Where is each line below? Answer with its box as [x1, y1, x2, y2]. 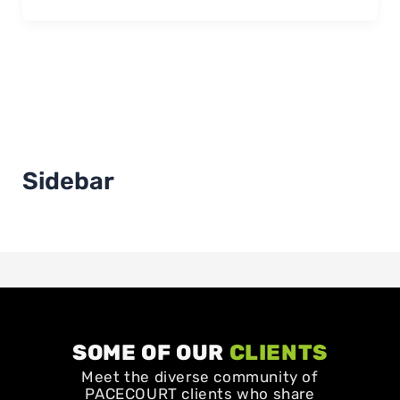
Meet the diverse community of [81, 368, 319, 387]
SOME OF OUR [72, 339, 229, 365]
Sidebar [21, 166, 114, 196]
